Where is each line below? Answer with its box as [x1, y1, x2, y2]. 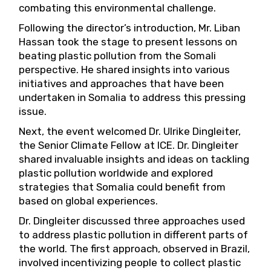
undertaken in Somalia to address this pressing [19, 91, 246, 104]
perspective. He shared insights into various [19, 64, 230, 76]
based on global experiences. [19, 195, 158, 207]
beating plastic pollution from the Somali [19, 50, 217, 62]
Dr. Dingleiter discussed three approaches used [19, 215, 246, 227]
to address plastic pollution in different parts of [19, 229, 249, 241]
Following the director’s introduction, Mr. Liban [19, 22, 241, 34]
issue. [19, 105, 47, 118]
